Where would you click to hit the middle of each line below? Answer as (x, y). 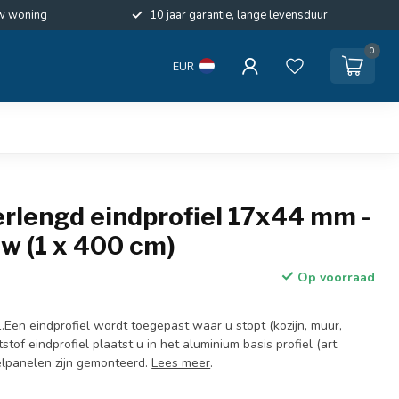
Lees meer (181, 363)
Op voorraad (334, 277)
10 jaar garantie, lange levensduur (239, 15)
